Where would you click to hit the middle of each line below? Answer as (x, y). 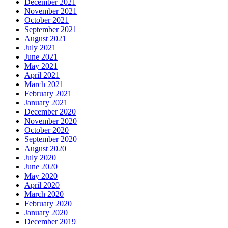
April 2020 (42, 185)
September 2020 (51, 139)
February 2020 (48, 204)
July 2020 (40, 158)
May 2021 (41, 66)
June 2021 (41, 57)
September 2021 (51, 30)
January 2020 (46, 213)
